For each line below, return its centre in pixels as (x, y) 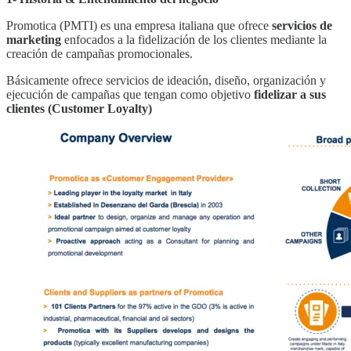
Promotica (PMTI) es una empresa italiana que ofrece (139, 25)
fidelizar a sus (290, 94)
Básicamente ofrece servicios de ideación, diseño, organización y (166, 80)
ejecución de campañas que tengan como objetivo (130, 94)
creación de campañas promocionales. (100, 53)
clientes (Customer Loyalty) (79, 108)
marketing (34, 39)
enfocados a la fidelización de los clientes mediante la (194, 39)
